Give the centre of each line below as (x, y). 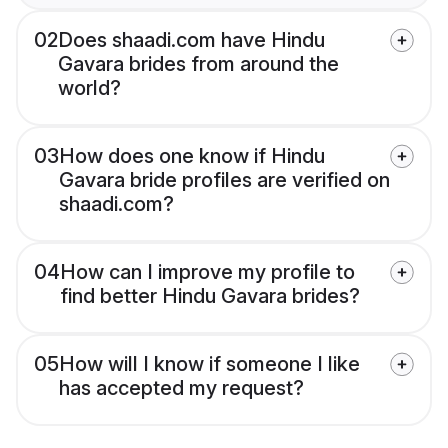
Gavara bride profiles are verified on (224, 180)
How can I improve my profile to (207, 272)
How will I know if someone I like (209, 364)
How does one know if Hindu (192, 156)
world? (89, 88)
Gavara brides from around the (198, 64)
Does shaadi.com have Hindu (191, 40)
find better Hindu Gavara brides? (210, 296)
